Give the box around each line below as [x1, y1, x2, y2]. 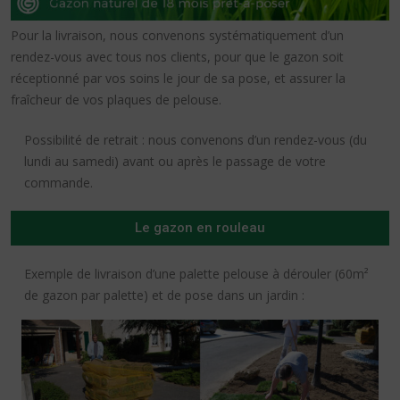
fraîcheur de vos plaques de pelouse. [11, 90, 221, 108]
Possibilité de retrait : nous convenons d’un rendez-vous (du [24, 130, 367, 148]
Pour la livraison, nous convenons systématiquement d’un [11, 26, 344, 44]
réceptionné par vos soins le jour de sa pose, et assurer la [11, 69, 346, 87]
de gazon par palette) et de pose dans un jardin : [24, 286, 304, 304]
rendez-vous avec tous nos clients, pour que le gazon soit [11, 47, 344, 65]
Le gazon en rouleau [135, 220, 265, 237]
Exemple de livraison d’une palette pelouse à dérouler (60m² [24, 264, 369, 282]
